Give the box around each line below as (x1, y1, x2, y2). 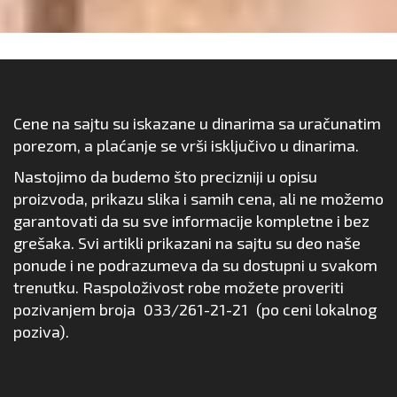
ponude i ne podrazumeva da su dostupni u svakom (13, 255, 378, 276)
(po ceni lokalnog (253, 300, 377, 320)
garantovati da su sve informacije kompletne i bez (13, 211, 370, 231)
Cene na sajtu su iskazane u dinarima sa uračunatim (13, 113, 381, 134)
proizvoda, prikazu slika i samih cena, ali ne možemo (13, 189, 384, 209)
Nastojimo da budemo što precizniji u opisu (13, 167, 317, 187)
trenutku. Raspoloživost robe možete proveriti (13, 277, 344, 298)
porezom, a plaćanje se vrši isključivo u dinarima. (13, 136, 359, 156)
